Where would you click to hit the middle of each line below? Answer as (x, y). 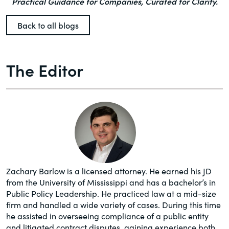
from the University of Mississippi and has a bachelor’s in (111, 182)
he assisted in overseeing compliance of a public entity (107, 215)
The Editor (45, 70)
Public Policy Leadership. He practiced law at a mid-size (111, 193)
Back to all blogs (48, 25)
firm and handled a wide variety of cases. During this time (113, 204)
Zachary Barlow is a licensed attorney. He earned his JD (109, 170)
